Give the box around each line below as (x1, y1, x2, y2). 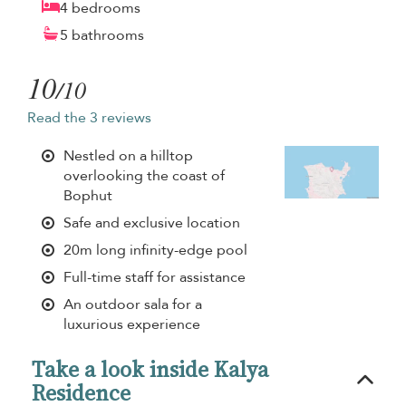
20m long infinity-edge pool (63, 239, 247, 260)
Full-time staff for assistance (63, 266, 246, 287)
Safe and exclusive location (63, 212, 240, 233)
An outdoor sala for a (63, 294, 202, 314)
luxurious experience (63, 314, 200, 334)
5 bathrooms (60, 24, 144, 45)
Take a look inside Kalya (32, 353, 268, 384)
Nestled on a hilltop (63, 145, 193, 166)
